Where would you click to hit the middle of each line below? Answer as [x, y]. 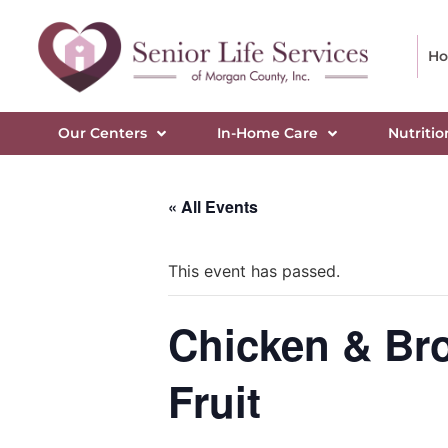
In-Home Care [267, 133]
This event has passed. [254, 271]
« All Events [213, 207]
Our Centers [102, 133]
